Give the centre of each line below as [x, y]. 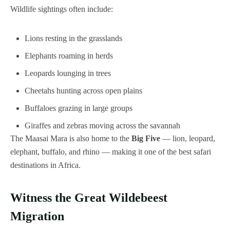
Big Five [146, 138]
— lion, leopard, [188, 138]
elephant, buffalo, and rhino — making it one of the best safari [111, 151]
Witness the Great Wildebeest [89, 197]
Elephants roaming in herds [69, 55]
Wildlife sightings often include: [62, 9]
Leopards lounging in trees [68, 73]
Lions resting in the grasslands [73, 38]
